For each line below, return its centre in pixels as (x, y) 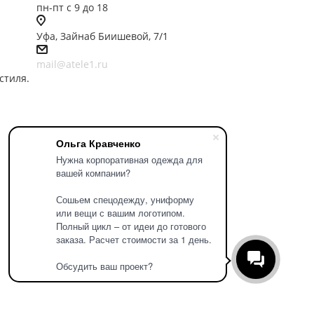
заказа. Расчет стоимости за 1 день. (134, 239)
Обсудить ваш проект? (104, 266)
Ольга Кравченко (98, 143)
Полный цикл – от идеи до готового (131, 226)
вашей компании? (93, 173)
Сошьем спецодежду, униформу (125, 199)
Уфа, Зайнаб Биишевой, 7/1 (102, 36)
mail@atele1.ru (72, 64)
